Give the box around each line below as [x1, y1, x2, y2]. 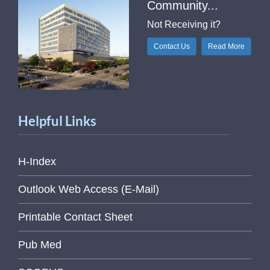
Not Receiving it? [146, 19, 221, 30]
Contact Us [153, 42, 190, 51]
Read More [207, 42, 245, 51]
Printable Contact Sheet [18, 211, 133, 224]
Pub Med [18, 239, 61, 251]
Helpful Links [18, 113, 96, 130]
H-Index [18, 155, 56, 168]
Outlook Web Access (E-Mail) [18, 183, 159, 196]
